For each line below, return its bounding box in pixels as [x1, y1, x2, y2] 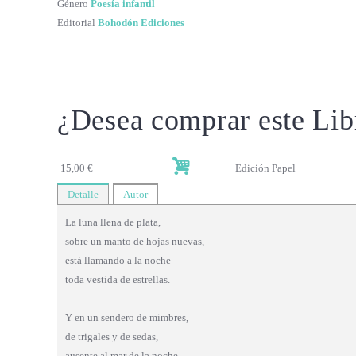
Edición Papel [235, 161, 296, 174]
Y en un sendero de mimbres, [65, 311, 188, 323]
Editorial [57, 17, 95, 29]
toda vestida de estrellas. [65, 273, 170, 285]
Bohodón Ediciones [98, 17, 184, 29]
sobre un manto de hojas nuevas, [65, 234, 204, 247]
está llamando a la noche [65, 253, 171, 266]
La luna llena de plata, [65, 215, 161, 228]
